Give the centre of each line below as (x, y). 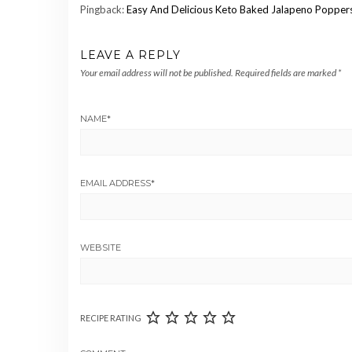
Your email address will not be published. (157, 72)
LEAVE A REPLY (130, 55)
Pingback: (103, 9)
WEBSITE (101, 247)
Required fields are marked (286, 72)
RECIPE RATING (111, 317)
